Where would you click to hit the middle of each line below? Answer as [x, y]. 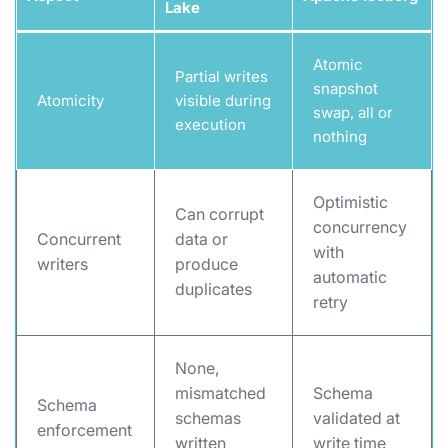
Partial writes [221, 76]
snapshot [345, 88]
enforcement [84, 430]
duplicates [213, 289]
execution [210, 124]
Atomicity [70, 100]
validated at [356, 418]
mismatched [220, 393]
